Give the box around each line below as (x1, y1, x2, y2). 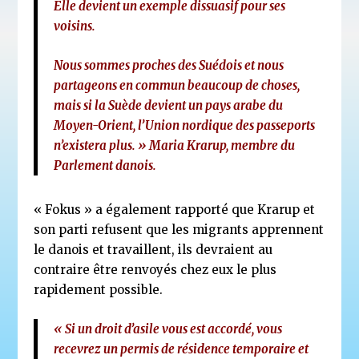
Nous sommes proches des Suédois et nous (54, 57, 284, 73)
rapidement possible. (34, 281, 163, 297)
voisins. (54, 18, 96, 34)
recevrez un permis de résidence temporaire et (54, 341, 309, 357)
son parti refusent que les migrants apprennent (34, 221, 325, 237)
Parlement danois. (54, 157, 157, 173)
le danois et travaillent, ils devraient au (34, 241, 273, 257)
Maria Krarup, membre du (149, 137, 296, 153)
